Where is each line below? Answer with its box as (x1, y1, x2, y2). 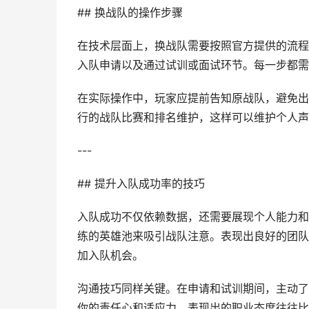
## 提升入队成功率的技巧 (77, 177, 205, 190)
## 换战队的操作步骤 (77, 6, 183, 19)
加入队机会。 (77, 249, 143, 262)
